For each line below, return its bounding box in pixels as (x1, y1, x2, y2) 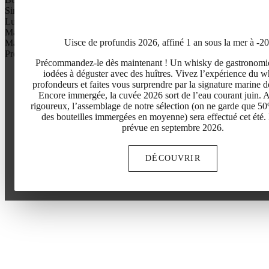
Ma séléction (5, 38, 53, 49)
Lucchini (5, 16, 38, 27)
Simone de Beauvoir (5, 5, 82, 16)
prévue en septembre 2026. (122, 122, 224, 133)
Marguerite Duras (5, 27, 71, 38)
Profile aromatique (5, 49, 74, 59)
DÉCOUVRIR (145, 153, 201, 163)
